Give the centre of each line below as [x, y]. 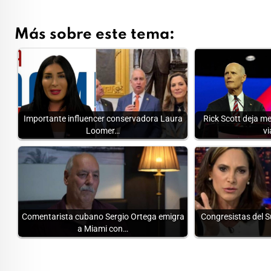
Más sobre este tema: [95, 35]
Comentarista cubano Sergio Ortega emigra [103, 217]
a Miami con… [103, 229]
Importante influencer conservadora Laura [103, 119]
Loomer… [103, 131]
